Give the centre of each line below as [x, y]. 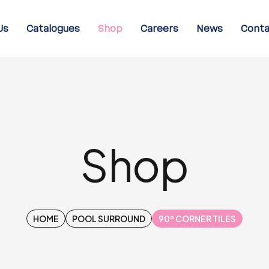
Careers [160, 29]
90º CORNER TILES [197, 218]
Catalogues [53, 29]
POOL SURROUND [109, 218]
